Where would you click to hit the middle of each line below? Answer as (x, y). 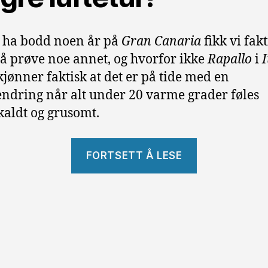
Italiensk (222, 166)
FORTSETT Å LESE (134, 155)
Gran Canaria (161, 41)
